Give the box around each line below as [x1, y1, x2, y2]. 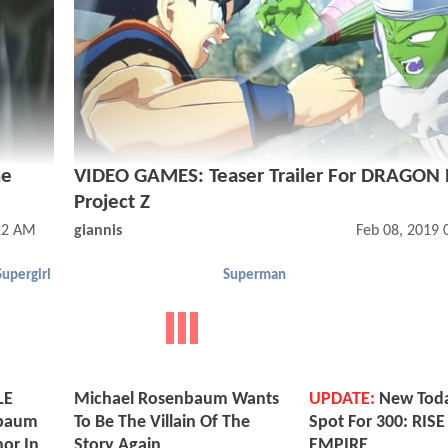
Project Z [74, 192, 150, 214]
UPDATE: [309, 390, 375, 410]
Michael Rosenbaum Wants [74, 390, 279, 410]
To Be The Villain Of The [74, 413, 250, 433]
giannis [74, 223, 122, 240]
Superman [223, 268, 286, 284]
